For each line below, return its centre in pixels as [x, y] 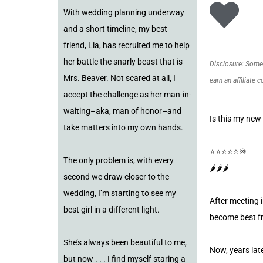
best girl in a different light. [112, 210]
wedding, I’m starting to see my [120, 193]
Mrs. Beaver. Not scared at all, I [119, 78]
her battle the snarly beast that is [123, 62]
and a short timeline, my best [115, 29]
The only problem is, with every [119, 161]
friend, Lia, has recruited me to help [127, 45]
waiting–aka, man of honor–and [122, 111]
